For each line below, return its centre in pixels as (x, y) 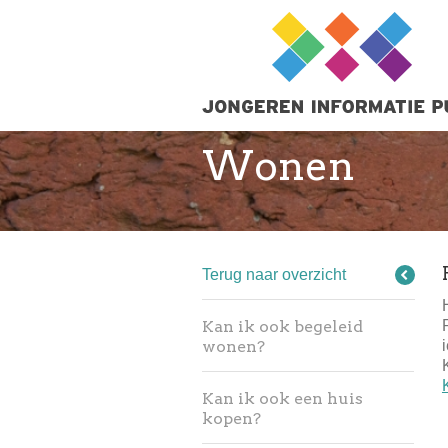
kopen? (231, 419)
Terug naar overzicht (274, 274)
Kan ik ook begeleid (282, 327)
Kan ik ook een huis (282, 399)
